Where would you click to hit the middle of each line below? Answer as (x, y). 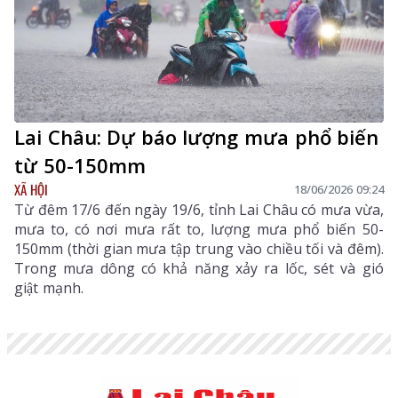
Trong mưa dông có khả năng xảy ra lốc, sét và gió (199, 268)
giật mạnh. (49, 287)
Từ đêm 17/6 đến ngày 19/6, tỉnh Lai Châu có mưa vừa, (199, 209)
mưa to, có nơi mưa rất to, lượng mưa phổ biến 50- (199, 229)
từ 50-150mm (80, 165)
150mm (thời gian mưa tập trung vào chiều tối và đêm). (199, 248)
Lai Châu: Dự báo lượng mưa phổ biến (197, 136)
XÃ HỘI (31, 189)
